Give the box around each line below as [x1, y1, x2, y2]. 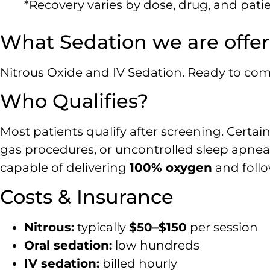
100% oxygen [130, 160, 212, 175]
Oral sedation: [24, 237, 112, 253]
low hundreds [112, 237, 199, 253]
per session [187, 219, 258, 234]
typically [74, 219, 129, 234]
